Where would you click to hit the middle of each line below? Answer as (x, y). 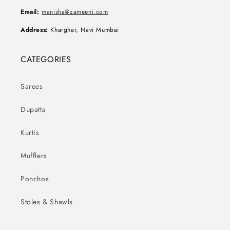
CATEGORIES (46, 59)
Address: (34, 30)
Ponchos (35, 178)
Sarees (32, 86)
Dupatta (33, 109)
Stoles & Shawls (47, 202)
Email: (30, 12)
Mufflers (34, 155)
